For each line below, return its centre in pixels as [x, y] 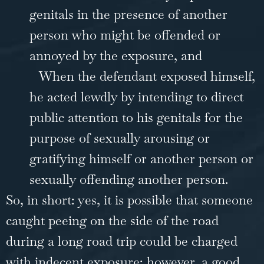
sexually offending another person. [131, 179]
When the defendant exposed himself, [147, 76]
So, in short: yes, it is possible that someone [129, 199]
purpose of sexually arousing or [120, 138]
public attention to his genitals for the [136, 117]
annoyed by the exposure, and [118, 55]
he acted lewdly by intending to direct [136, 96]
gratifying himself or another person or [141, 158]
